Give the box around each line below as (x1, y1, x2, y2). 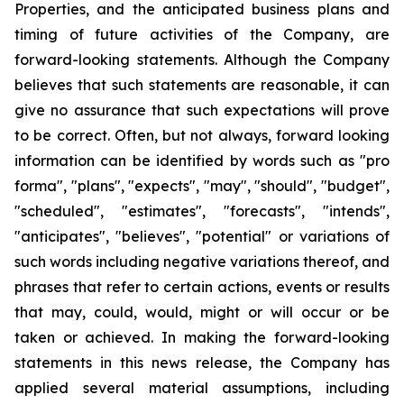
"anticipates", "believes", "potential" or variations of (14, 227, 390, 246)
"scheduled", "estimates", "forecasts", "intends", (14, 202, 390, 221)
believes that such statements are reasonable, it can (14, 76, 390, 95)
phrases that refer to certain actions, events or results (14, 278, 390, 297)
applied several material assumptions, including (14, 379, 390, 398)
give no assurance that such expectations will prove (14, 101, 390, 120)
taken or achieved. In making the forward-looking (14, 328, 390, 347)
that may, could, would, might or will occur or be (14, 303, 390, 322)
